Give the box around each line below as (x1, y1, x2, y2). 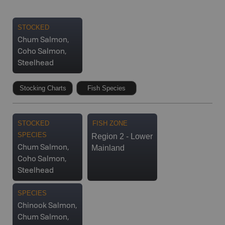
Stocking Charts (19, 84, 66, 92)
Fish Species (87, 84, 126, 92)
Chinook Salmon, (18, 202, 77, 210)
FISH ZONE (92, 119, 128, 127)
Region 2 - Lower (91, 132, 153, 141)
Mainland (91, 143, 125, 152)
